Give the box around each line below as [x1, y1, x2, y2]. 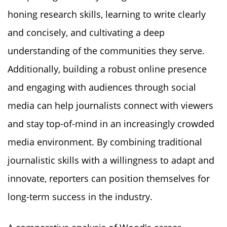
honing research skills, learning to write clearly [8, 8, 206, 20]
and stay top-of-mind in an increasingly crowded [8, 117, 214, 130]
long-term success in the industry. [8, 190, 153, 203]
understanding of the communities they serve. [8, 44, 205, 57]
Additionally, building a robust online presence [8, 62, 207, 75]
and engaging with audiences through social [8, 81, 196, 93]
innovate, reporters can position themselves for [8, 172, 210, 184]
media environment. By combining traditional [8, 135, 202, 148]
